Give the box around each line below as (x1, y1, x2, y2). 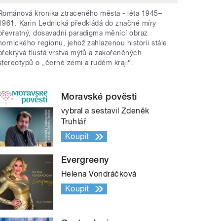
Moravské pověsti (61, 91, 137, 102)
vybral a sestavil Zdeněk (61, 106, 149, 116)
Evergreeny (61, 154, 109, 165)
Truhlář (61, 117, 86, 127)
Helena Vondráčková (61, 169, 137, 179)
